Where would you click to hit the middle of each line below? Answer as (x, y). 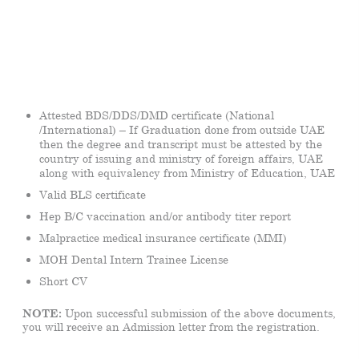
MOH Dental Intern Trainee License (134, 259)
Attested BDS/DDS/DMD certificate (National (157, 115)
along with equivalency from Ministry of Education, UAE (187, 173)
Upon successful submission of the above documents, (200, 313)
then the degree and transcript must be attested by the (181, 144)
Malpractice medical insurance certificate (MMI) (163, 237)
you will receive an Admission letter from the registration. (171, 326)
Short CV (63, 280)
